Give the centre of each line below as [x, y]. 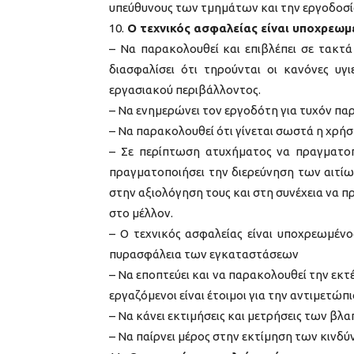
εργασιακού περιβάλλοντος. [185, 90]
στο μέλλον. [141, 213]
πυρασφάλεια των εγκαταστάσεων [204, 254]
